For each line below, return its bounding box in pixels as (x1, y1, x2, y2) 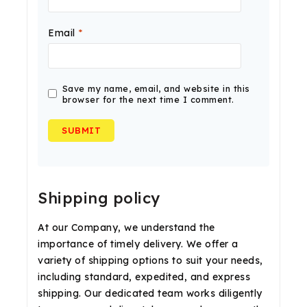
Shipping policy (38, 188, 160, 208)
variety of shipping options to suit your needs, (38, 254, 263, 267)
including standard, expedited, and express (38, 270, 250, 283)
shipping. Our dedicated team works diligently (38, 286, 262, 299)
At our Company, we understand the (38, 221, 215, 234)
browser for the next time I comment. (62, 93, 234, 105)
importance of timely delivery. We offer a (38, 237, 238, 250)
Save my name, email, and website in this (62, 82, 250, 94)
